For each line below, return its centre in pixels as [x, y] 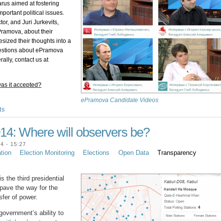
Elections [96, 153]
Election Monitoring [47, 153]
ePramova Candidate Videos [120, 100]
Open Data [133, 153]
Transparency [177, 153]
